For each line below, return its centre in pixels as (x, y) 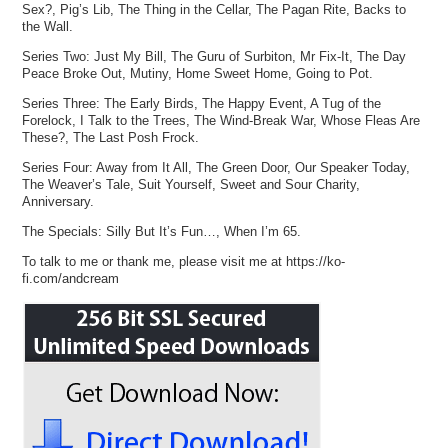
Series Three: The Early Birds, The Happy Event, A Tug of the (202, 103)
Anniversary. (58, 202)
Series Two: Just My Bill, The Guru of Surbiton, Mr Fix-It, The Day (214, 56)
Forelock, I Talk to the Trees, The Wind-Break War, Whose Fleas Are (221, 120)
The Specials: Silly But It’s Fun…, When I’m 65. (162, 232)
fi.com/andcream (71, 279)
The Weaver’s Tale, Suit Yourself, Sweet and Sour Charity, (191, 185)
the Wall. (48, 26)
